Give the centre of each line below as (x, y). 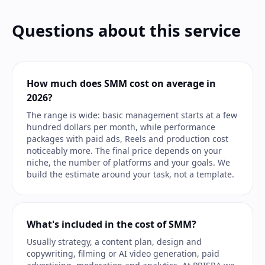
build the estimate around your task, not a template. (130, 174)
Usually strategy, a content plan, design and (114, 242)
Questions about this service (126, 30)
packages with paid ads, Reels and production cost (127, 139)
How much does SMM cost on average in (121, 83)
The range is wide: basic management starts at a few (132, 115)
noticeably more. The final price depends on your (124, 151)
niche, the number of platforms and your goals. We (128, 162)
